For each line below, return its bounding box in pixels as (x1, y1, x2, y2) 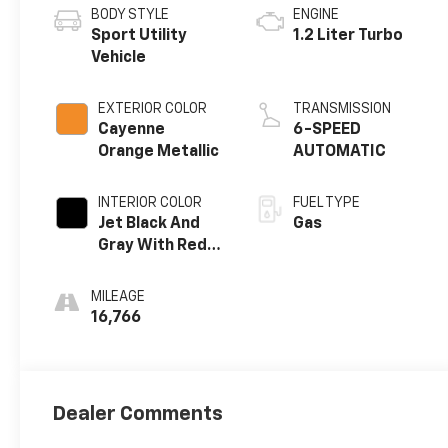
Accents (98, 259, 164, 276)
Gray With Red (98, 237, 208, 254)
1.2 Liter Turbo (292, 27, 403, 44)
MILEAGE (91, 289, 146, 304)
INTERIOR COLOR (98, 195, 203, 210)
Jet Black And (98, 215, 201, 232)
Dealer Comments (52, 403, 224, 424)
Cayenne (98, 121, 166, 138)
